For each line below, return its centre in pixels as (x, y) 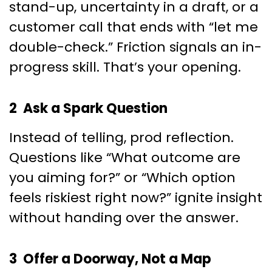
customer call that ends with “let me (134, 27)
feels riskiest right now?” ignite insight (136, 198)
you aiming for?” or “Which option (122, 178)
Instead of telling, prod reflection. (121, 138)
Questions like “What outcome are (125, 158)
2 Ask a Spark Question (88, 109)
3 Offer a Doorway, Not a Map (110, 259)
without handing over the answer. (124, 218)
